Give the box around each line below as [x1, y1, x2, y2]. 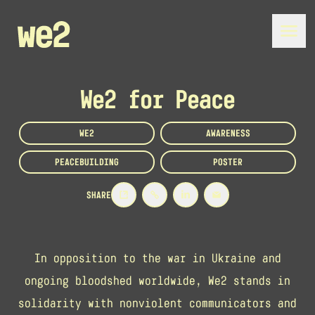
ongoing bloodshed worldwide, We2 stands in [25, 274, 290, 288]
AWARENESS [205, 128, 250, 139]
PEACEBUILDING [55, 157, 120, 167]
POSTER [213, 157, 243, 167]
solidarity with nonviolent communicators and [18, 296, 297, 310]
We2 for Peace [80, 84, 235, 115]
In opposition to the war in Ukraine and [34, 251, 281, 265]
